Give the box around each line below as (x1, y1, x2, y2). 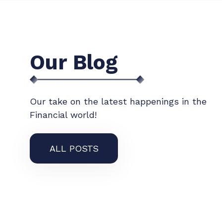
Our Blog (30, 50, 118, 74)
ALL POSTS (50, 143, 99, 154)
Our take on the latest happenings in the (30, 96, 207, 107)
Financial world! (30, 110, 97, 120)
